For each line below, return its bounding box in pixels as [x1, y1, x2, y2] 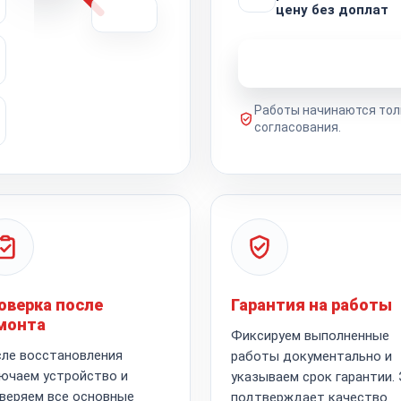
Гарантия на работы [231, 294, 392, 314]
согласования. [254, 119, 341, 134]
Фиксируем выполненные [231, 327, 389, 344]
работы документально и [231, 347, 392, 364]
